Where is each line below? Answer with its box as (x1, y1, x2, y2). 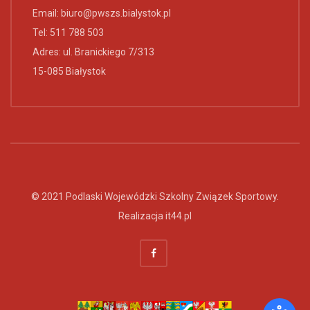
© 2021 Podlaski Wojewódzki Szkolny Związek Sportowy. (31, 190, 279, 202)
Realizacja (118, 210, 165, 221)
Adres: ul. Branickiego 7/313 (33, 46, 154, 57)
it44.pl (165, 210, 192, 221)
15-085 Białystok (33, 65, 106, 77)
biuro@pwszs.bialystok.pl (61, 7, 171, 19)
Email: (33, 7, 61, 19)
